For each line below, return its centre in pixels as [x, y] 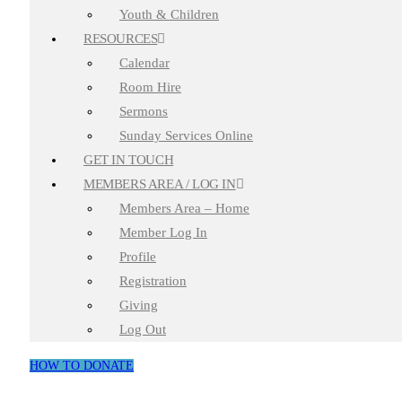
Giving [139, 305]
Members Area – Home [184, 208]
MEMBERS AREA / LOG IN [160, 184]
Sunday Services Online [186, 135]
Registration [153, 280]
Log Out [143, 329]
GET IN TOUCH [129, 159]
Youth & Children [169, 14]
